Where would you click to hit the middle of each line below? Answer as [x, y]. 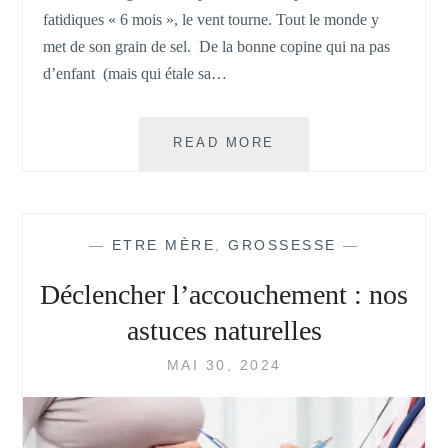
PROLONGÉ [320, 164]
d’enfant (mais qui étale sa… [135, 74]
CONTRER [314, 230]
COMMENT [316, 208]
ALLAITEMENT [332, 142]
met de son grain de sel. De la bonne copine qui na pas [217, 47]
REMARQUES [327, 274]
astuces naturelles [224, 330]
